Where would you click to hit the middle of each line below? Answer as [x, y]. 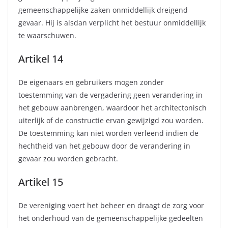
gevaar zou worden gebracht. [68, 159]
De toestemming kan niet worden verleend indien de [108, 133]
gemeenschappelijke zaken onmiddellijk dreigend [103, 10]
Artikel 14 [41, 59]
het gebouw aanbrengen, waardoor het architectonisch [112, 108]
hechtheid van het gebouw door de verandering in [104, 146]
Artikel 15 [41, 182]
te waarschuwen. [47, 36]
